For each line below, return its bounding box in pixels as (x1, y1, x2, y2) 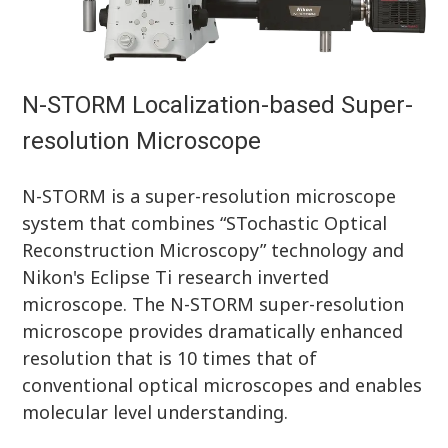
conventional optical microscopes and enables (22, 373, 423, 398)
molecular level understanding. (22, 400, 289, 425)
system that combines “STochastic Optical (22, 211, 388, 236)
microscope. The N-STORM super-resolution (22, 292, 405, 317)
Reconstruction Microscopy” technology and (22, 238, 405, 263)
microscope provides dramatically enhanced (22, 319, 404, 344)
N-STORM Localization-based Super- (22, 91, 414, 120)
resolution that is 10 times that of (22, 346, 318, 371)
